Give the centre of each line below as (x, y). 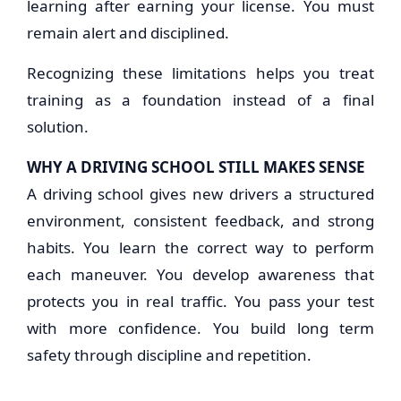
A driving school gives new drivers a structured (200, 194)
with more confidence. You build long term (200, 328)
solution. (58, 127)
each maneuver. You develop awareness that (200, 274)
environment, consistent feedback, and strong (200, 221)
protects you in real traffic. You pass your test (200, 301)
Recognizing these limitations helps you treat (200, 73)
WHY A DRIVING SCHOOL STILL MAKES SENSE (196, 167)
